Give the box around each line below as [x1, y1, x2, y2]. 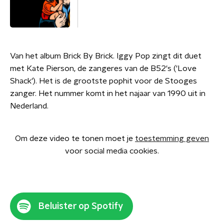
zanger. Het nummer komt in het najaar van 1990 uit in [10, 89, 205, 97]
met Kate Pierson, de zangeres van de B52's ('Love [10, 64, 196, 72]
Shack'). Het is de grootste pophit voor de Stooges [10, 77, 197, 85]
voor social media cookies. [65, 147, 159, 155]
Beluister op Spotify [38, 201, 123, 211]
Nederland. [10, 102, 48, 110]
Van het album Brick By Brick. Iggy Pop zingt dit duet [10, 52, 201, 60]
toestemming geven [135, 134, 209, 142]
